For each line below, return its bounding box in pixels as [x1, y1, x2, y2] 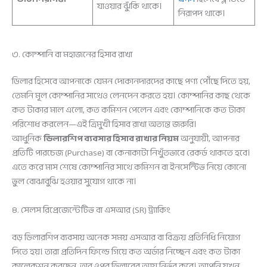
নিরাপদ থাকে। [178, 5, 226, 22]
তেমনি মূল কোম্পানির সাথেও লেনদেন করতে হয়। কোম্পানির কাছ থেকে [12, 88, 250, 104]
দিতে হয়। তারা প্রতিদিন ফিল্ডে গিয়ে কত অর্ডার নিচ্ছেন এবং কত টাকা [12, 243, 240, 260]
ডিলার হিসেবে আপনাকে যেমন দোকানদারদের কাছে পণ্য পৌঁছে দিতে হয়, [12, 73, 250, 90]
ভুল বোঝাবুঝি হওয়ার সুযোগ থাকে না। [12, 173, 136, 190]
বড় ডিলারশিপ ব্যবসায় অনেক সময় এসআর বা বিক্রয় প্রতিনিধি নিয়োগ [12, 229, 240, 246]
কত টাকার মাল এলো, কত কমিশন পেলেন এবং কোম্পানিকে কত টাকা [12, 102, 245, 119]
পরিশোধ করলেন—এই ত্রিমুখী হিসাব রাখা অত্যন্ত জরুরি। [12, 116, 197, 133]
